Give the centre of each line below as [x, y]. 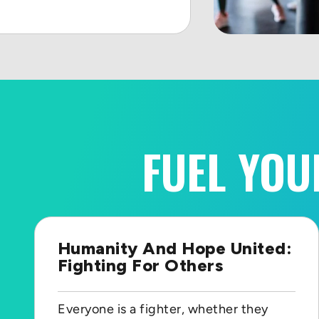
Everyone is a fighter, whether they [163, 309]
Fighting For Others [141, 265]
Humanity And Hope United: [175, 248]
